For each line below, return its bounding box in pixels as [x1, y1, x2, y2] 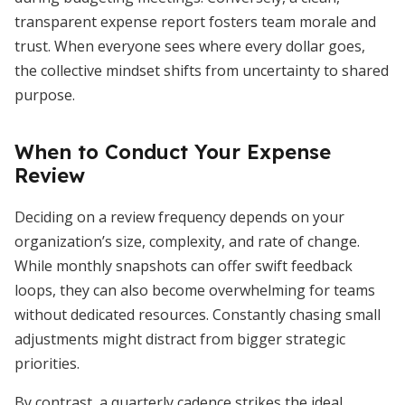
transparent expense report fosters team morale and [14, 12, 376, 32]
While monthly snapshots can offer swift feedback [14, 256, 353, 276]
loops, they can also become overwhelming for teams [14, 280, 375, 300]
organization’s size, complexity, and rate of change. [14, 231, 360, 251]
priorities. [14, 353, 80, 373]
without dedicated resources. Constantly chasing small [14, 305, 381, 325]
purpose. [14, 85, 75, 105]
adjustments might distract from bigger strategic [14, 329, 345, 349]
